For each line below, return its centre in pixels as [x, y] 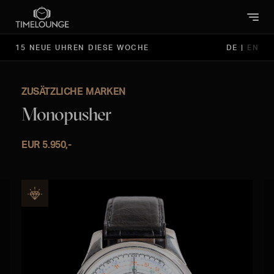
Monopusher [66, 114]
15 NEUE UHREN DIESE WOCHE [82, 47]
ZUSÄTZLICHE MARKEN [74, 91]
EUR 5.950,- [46, 144]
